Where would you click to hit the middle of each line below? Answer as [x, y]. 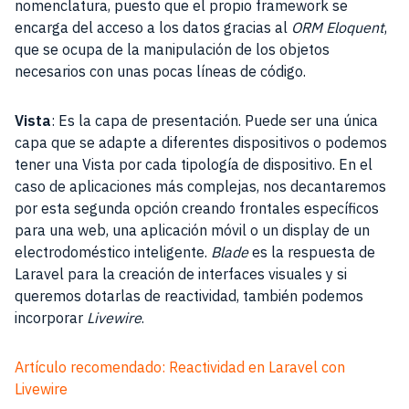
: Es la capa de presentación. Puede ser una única [215, 121]
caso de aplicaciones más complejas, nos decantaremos [200, 187]
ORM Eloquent [338, 28]
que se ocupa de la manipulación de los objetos [172, 50]
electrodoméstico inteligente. [113, 252]
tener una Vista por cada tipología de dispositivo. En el [194, 165]
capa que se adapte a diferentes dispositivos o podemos [201, 143]
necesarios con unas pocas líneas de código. [160, 72]
